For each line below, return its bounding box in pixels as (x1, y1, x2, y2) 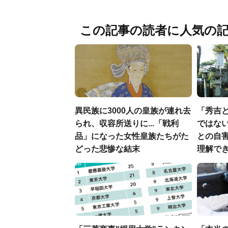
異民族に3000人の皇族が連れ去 (75, 106, 191, 115)
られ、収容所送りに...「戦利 (75, 119, 179, 128)
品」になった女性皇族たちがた (75, 132, 189, 140)
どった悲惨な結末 (75, 145, 140, 153)
